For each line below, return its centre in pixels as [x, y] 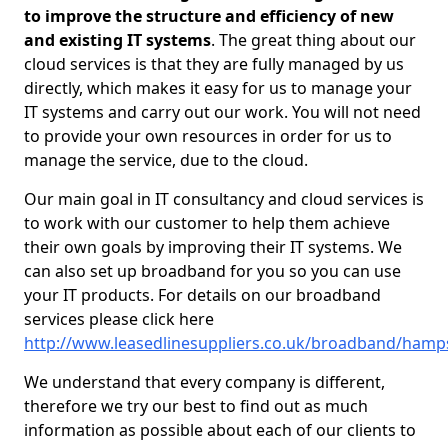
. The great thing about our [313, 40]
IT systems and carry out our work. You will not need [222, 112]
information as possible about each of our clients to [220, 430]
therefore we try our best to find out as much [196, 406]
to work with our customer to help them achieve [207, 223]
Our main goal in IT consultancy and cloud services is [224, 199]
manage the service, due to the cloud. [168, 160]
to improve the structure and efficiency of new [209, 16]
